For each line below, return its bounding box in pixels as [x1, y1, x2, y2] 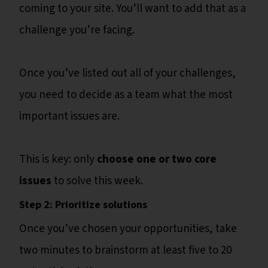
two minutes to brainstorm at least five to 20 [19, 242, 232, 259]
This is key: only [19, 151, 97, 168]
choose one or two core [97, 151, 217, 168]
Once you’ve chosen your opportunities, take [19, 221, 237, 237]
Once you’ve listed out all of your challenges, [19, 65, 236, 82]
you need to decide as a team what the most [19, 87, 233, 103]
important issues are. [19, 108, 120, 125]
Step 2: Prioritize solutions [19, 197, 150, 213]
